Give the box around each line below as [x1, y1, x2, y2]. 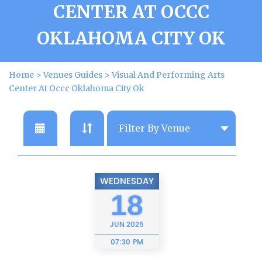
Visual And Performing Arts [112, 70, 225, 80]
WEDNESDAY [99, 174, 154, 189]
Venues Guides [43, 70, 102, 80]
